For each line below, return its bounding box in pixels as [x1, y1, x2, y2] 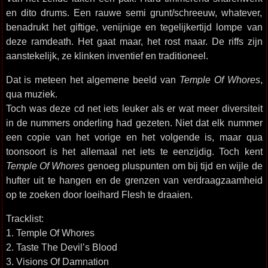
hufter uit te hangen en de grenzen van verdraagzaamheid [5, 175, 263, 185]
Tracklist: [5, 213, 44, 224]
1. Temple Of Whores [5, 227, 95, 238]
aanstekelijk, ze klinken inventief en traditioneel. [5, 50, 208, 61]
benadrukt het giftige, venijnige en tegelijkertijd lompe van [5, 22, 263, 32]
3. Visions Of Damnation [5, 256, 109, 267]
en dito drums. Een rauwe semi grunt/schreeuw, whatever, [5, 7, 263, 18]
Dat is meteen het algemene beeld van [5, 74, 179, 85]
